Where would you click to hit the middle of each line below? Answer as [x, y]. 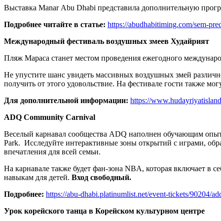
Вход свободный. [102, 178]
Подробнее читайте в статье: [56, 25]
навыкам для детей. [38, 178]
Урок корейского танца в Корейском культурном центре [104, 211]
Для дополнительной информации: [67, 101]
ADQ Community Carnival [50, 117]
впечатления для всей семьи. [52, 152]
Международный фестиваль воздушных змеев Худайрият [107, 41]
